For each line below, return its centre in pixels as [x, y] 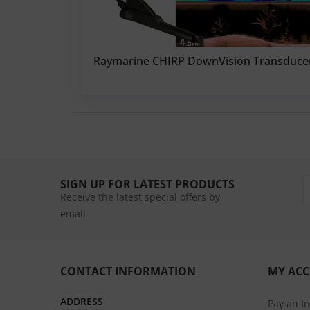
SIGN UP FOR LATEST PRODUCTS [147, 184]
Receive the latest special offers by [140, 197]
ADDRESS [82, 301]
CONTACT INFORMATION [128, 271]
